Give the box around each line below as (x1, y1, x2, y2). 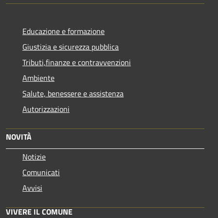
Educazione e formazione (22, 25, 105, 37)
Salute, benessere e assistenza (22, 87, 124, 99)
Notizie (22, 150, 46, 163)
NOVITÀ (6, 130, 32, 143)
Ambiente (22, 72, 54, 84)
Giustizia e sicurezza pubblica (22, 40, 119, 53)
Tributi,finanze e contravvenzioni (22, 56, 131, 68)
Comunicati (22, 166, 60, 178)
